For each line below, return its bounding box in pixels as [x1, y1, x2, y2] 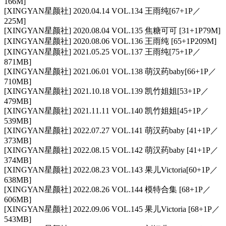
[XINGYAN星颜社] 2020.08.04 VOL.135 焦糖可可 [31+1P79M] [4, 26, 220, 35]
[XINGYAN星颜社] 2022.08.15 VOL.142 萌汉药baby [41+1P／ [4, 146, 218, 155]
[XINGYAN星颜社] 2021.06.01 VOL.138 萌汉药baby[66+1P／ [4, 67, 216, 76]
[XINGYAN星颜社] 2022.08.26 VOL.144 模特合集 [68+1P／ [4, 185, 211, 194]
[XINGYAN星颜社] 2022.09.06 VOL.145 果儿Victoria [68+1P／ [4, 205, 220, 214]
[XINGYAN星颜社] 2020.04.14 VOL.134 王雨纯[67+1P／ [4, 7, 201, 16]
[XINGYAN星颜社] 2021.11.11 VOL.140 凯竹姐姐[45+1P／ [4, 106, 209, 116]
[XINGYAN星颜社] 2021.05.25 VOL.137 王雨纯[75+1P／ [4, 47, 201, 56]
